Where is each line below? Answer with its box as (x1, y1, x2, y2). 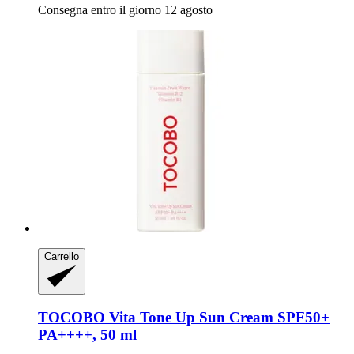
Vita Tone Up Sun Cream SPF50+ (105, 309, 330, 326)
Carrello (44, 250, 79, 263)
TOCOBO (38, 309, 105, 326)
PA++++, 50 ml (38, 326, 137, 344)
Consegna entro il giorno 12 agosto (38, 3, 213, 17)
